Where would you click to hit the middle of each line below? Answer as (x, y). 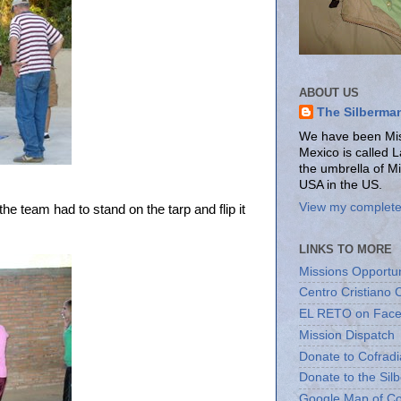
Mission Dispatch (347, 335)
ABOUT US (329, 92)
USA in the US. (341, 185)
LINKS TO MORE (346, 249)
